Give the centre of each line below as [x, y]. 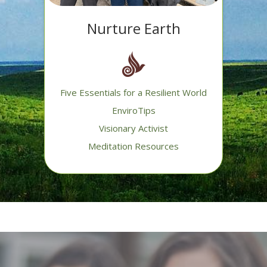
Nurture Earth [133, 29]
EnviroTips [133, 111]
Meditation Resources [133, 146]
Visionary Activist [133, 128]
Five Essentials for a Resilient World [133, 93]
